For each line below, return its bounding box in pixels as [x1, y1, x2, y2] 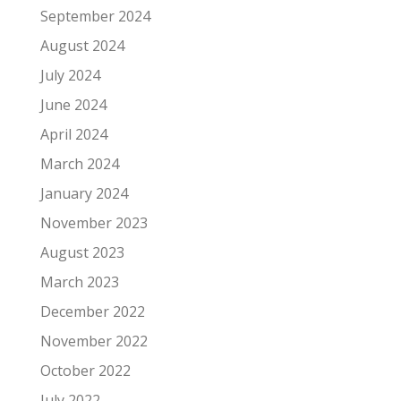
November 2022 [40, 330, 148, 351]
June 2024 [40, 94, 107, 115]
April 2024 [40, 124, 107, 144]
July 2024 [40, 64, 100, 85]
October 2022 [40, 360, 131, 380]
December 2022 [40, 301, 145, 321]
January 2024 [40, 183, 128, 203]
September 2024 [40, 5, 150, 26]
